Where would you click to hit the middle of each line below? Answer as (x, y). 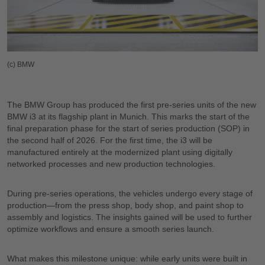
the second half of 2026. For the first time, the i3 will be (110, 140)
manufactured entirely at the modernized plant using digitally (120, 152)
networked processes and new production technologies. (112, 164)
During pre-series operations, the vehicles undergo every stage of (130, 194)
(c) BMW (21, 65)
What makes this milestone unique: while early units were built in (127, 259)
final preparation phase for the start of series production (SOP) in (128, 129)
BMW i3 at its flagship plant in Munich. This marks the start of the (128, 117)
